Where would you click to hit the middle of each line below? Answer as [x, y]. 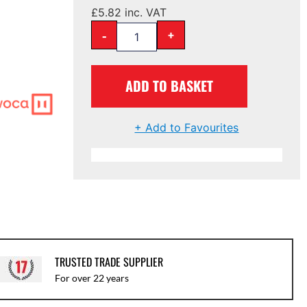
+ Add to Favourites [187, 127]
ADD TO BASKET [170, 85]
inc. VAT [144, 12]
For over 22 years [91, 278]
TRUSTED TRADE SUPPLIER [109, 262]
